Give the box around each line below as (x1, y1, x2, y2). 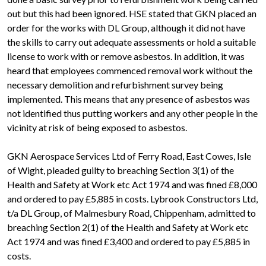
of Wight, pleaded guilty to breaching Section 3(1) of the (7, 164, 234, 176)
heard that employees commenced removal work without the (7, 65, 252, 76)
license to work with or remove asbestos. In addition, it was (7, 50, 245, 62)
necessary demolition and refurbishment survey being (7, 79, 223, 90)
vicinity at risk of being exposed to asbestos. (7, 122, 187, 133)
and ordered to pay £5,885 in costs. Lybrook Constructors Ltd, (7, 193, 258, 204)
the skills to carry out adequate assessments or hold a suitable (7, 36, 256, 47)
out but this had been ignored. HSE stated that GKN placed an (7, 8, 256, 19)
